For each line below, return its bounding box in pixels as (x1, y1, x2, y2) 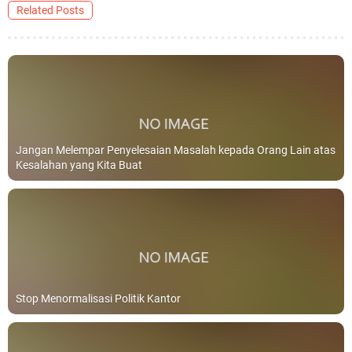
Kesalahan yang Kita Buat (16, 159, 142, 172)
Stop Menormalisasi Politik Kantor (16, 292, 181, 306)
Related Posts (16, 4, 84, 17)
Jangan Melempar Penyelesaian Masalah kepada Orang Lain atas (16, 144, 335, 157)
